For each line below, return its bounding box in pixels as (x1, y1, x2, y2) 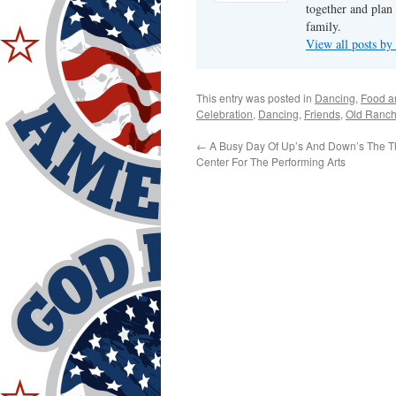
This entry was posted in (196, 90, 315, 105)
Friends (304, 106, 340, 121)
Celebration (196, 106, 253, 121)
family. (306, 18, 341, 34)
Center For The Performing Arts (196, 154, 346, 169)
